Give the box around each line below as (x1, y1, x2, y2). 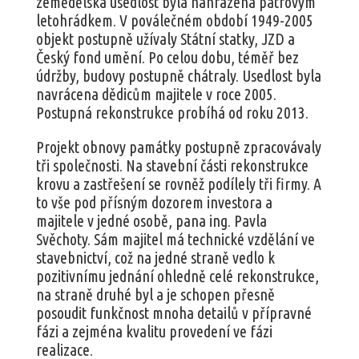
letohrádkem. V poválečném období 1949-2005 (35, 10, 313, 30)
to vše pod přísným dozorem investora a (35, 192, 272, 212)
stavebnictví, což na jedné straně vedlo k (35, 248, 275, 267)
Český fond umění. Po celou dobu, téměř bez (35, 47, 299, 67)
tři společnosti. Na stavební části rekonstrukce (35, 155, 309, 175)
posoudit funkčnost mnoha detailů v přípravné (35, 303, 312, 322)
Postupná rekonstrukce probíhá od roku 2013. (35, 103, 309, 122)
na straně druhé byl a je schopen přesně (35, 284, 275, 304)
